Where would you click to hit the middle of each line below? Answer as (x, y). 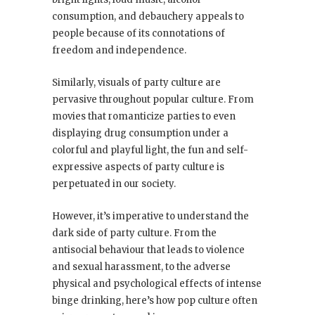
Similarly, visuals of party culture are (136, 83)
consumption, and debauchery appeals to (148, 17)
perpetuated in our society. (114, 184)
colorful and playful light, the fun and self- (150, 150)
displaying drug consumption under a (141, 134)
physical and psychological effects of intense (157, 284)
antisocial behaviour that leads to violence (148, 250)
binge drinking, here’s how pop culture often (155, 301)
